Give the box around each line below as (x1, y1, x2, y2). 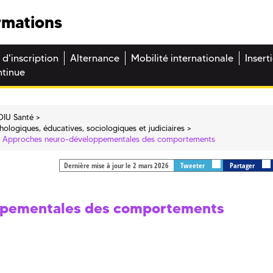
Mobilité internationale (131, 52, 233, 65)
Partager (229, 160, 257, 171)
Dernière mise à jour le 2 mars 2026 (63, 160, 169, 171)
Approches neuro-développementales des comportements (2, 133, 216, 144)
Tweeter (180, 160, 207, 171)
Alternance (70, 52, 119, 65)
